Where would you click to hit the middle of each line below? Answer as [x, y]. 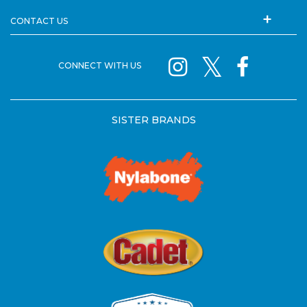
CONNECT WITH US [100, 65]
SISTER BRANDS [153, 120]
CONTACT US [39, 21]
